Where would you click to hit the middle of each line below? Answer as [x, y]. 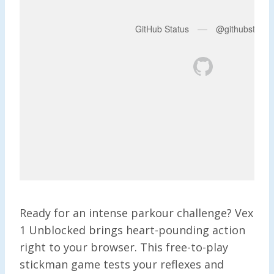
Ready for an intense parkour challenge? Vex [136, 213]
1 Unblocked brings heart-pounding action [132, 230]
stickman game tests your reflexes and [122, 264]
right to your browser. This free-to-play [124, 247]
